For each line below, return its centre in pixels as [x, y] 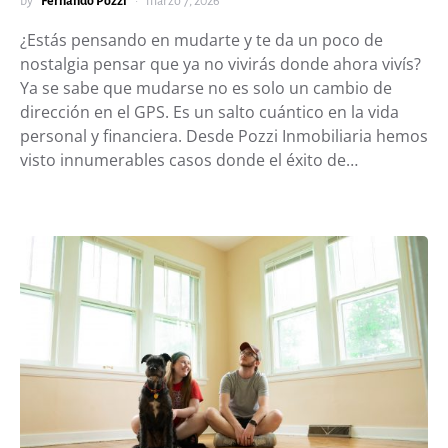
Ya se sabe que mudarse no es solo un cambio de [206, 88]
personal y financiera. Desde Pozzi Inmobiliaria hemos [224, 136]
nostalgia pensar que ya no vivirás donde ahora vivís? [220, 64]
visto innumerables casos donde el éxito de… [189, 160]
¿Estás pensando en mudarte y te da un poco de [201, 40]
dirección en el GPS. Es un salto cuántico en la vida [209, 112]
